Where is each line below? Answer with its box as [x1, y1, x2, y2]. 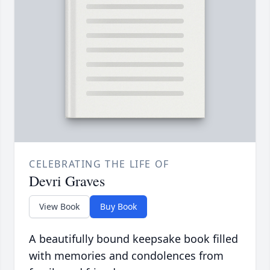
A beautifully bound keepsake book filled [29, 231, 238, 246]
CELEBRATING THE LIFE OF [29, 157, 169, 171]
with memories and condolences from [29, 248, 224, 263]
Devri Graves [29, 171, 105, 191]
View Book [39, 201, 80, 213]
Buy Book [100, 201, 137, 213]
